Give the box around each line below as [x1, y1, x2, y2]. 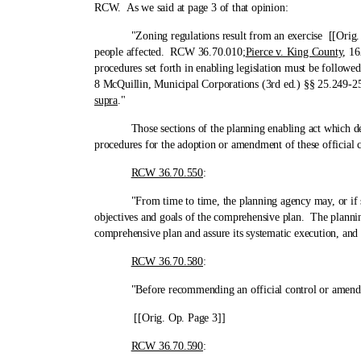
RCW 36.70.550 [131, 167, 204, 179]
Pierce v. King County [245, 46, 343, 58]
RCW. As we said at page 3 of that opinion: [94, 2, 288, 14]
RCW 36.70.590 [131, 340, 204, 352]
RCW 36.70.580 [131, 255, 204, 268]
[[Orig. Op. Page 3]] [94, 312, 226, 324]
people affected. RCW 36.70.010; [94, 46, 246, 58]
